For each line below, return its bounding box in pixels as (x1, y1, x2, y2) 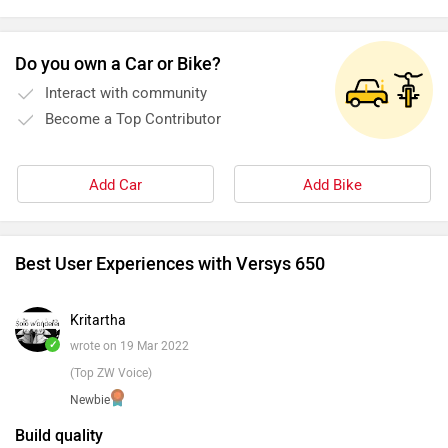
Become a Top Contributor (45, 110, 221, 129)
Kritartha (70, 312, 126, 330)
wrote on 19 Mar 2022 (70, 339, 189, 354)
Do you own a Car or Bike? (15, 53, 221, 76)
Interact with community (45, 84, 207, 103)
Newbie (70, 393, 110, 408)
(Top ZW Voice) (70, 366, 152, 381)
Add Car (89, 176, 142, 195)
